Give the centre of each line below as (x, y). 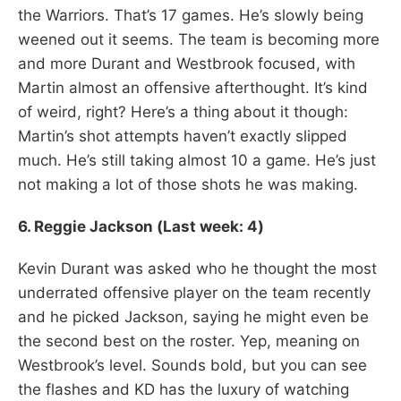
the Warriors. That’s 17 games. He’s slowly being (191, 15)
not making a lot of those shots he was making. (188, 184)
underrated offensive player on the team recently (194, 292)
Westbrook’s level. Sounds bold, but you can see (192, 365)
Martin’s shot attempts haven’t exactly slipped (183, 136)
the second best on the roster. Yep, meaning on (189, 341)
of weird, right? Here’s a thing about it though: (183, 111)
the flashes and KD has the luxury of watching (183, 389)
